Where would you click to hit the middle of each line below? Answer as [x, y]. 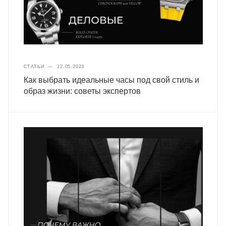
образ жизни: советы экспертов [82, 91]
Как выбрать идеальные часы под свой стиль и [111, 80]
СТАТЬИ [34, 67]
